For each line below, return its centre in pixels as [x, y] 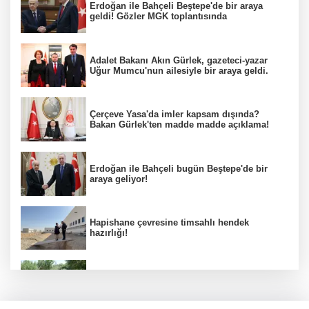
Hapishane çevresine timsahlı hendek [169, 223]
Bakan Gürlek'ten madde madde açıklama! [179, 125]
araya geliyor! [119, 179]
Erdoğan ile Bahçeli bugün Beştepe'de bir [179, 168]
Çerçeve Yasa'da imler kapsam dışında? [175, 114]
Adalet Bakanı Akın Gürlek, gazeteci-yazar [179, 60]
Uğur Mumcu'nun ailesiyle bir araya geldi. [179, 70]
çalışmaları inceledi [131, 288]
